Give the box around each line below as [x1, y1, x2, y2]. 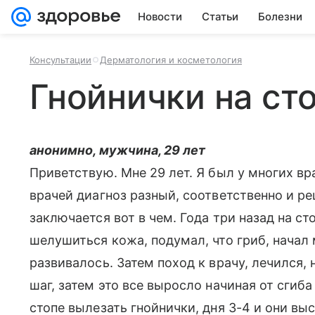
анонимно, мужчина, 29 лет [30, 143, 206, 157]
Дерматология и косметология [100, 54, 242, 65]
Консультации [30, 54, 91, 65]
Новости [138, 10, 182, 23]
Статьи [202, 10, 238, 23]
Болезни [258, 10, 302, 23]
